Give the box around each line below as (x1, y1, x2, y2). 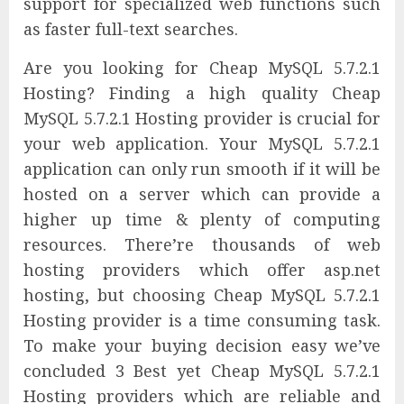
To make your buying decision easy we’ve (23, 335, 381, 357)
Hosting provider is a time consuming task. (23, 309, 381, 332)
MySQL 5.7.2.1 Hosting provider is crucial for (23, 107, 381, 130)
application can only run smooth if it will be (23, 158, 381, 180)
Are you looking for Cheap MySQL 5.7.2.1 (23, 57, 381, 79)
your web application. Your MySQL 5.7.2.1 (23, 133, 381, 155)
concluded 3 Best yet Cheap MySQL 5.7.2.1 (23, 360, 381, 382)
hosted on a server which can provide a (23, 183, 381, 206)
